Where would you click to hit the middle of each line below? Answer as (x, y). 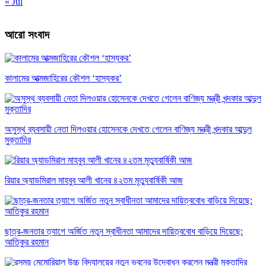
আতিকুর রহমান (27, 242)
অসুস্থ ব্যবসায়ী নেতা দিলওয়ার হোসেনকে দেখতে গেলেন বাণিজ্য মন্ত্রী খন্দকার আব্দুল (128, 129)
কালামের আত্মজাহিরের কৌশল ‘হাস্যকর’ (63, 78)
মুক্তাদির (18, 140)
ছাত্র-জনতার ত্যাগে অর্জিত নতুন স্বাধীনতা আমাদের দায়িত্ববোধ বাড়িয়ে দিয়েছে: (124, 232)
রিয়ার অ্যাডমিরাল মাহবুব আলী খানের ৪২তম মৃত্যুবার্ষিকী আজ (94, 180)
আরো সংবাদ (27, 35)
